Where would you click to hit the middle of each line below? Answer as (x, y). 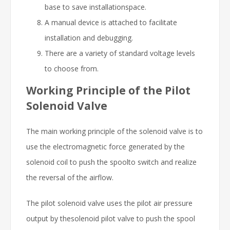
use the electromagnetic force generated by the (106, 146)
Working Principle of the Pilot (108, 90)
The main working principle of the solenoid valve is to (114, 131)
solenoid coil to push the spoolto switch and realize (111, 162)
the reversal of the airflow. (70, 177)
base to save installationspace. (95, 7)
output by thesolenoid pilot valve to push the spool (111, 218)
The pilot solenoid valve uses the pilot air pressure (109, 203)
